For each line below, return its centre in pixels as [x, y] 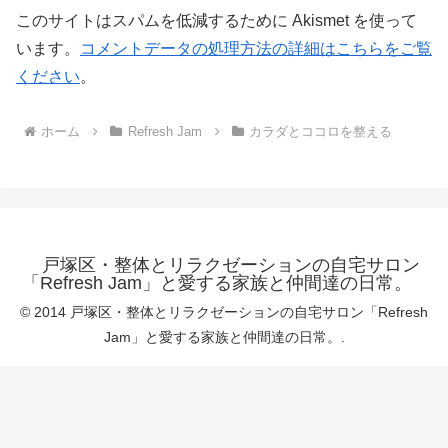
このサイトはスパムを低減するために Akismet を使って [216, 21]
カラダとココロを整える [321, 132]
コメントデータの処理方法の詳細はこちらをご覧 [256, 49]
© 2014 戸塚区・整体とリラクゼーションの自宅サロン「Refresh [224, 312]
